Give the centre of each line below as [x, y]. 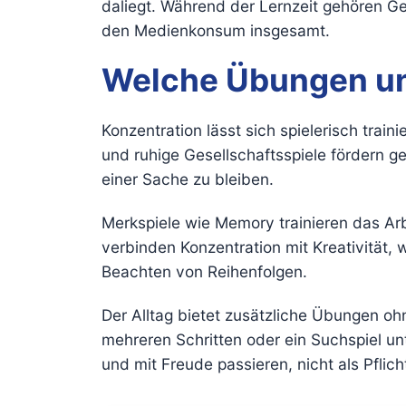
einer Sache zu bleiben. [188, 179]
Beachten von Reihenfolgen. [204, 271]
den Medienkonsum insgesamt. [216, 30]
